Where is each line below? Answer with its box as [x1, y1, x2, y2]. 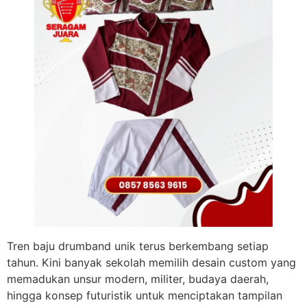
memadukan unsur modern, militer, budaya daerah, [7, 272, 269, 286]
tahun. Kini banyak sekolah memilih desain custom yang [7, 256, 296, 270]
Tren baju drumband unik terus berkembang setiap [7, 239, 269, 254]
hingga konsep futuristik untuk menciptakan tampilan [7, 288, 282, 303]
